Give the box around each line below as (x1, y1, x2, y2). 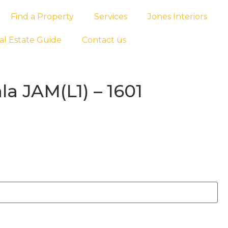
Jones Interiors (147, 12, 207, 21)
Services (94, 12, 127, 21)
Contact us (81, 35, 126, 45)
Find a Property (10, 12, 74, 21)
